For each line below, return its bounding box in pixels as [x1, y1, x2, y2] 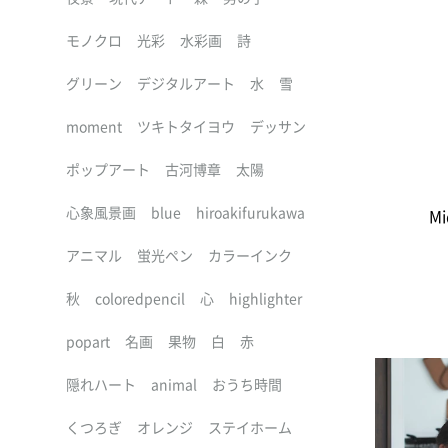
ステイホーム [208, 417, 292, 437]
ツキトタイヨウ [137, 116, 235, 136]
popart [66, 331, 110, 351]
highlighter [229, 288, 302, 308]
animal [151, 374, 197, 394]
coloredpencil [95, 288, 185, 308]
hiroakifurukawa [196, 202, 305, 222]
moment [66, 116, 122, 136]
